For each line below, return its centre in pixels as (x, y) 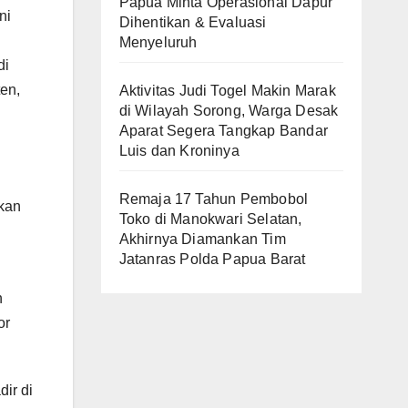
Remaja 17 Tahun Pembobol (214, 199)
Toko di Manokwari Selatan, (210, 219)
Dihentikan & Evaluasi (193, 22)
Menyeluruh (158, 42)
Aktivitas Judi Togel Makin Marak (227, 91)
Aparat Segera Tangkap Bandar (224, 131)
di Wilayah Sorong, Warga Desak (229, 111)
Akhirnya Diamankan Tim (202, 239)
